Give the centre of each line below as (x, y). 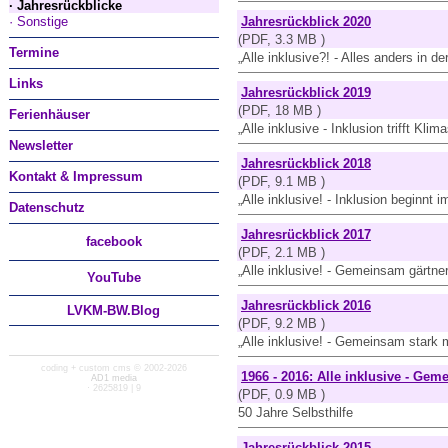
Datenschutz (47, 207)
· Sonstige (38, 21)
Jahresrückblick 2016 (306, 305)
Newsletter (41, 145)
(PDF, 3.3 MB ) (281, 39)
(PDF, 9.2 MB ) (281, 323)
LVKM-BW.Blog (114, 310)
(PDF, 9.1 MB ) (281, 181)
